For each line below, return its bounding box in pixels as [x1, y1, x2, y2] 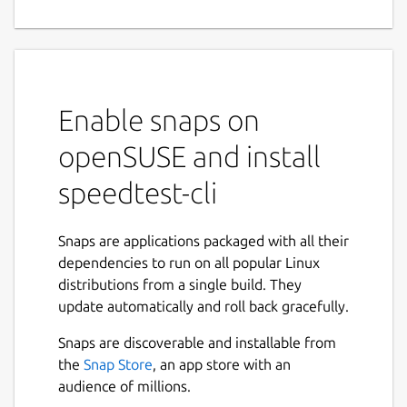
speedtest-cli [58, 175, 217, 209]
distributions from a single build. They [58, 275, 302, 293]
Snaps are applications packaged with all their [58, 232, 349, 249]
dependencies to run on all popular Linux [58, 253, 320, 271]
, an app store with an [153, 355, 291, 372]
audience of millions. [58, 377, 191, 394]
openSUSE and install [58, 139, 321, 173]
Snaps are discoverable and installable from [58, 333, 336, 351]
